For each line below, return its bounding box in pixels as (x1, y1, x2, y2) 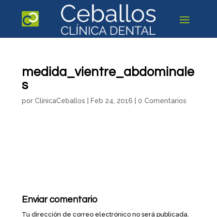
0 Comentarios (138, 97, 186, 105)
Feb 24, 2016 (90, 97, 133, 105)
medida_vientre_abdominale (21, 65, 194, 79)
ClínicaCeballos (34, 97, 85, 105)
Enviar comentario (21, 195, 97, 204)
